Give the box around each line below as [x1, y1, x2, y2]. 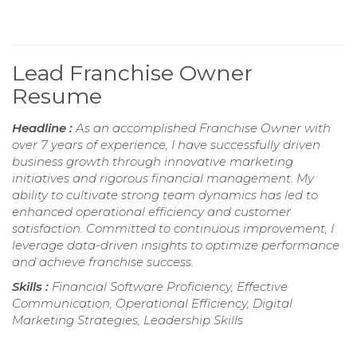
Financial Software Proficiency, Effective [52, 279, 288, 295]
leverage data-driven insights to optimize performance [12, 237, 339, 253]
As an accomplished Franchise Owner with [76, 120, 331, 136]
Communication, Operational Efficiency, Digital [12, 296, 292, 312]
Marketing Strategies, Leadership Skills [12, 312, 243, 328]
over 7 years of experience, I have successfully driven [12, 137, 320, 153]
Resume [12, 83, 102, 110]
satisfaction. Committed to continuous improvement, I [12, 221, 334, 237]
